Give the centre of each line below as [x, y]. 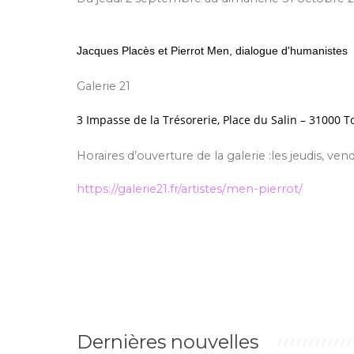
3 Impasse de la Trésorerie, [150, 120]
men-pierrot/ [264, 189]
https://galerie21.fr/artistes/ [151, 189]
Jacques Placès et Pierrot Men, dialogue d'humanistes [212, 51]
